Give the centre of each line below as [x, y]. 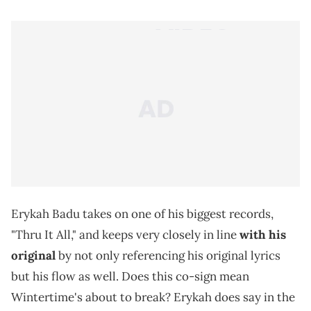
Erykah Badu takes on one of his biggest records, [142, 213]
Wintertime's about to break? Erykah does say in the [153, 297]
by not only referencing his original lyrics [168, 255]
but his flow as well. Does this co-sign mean [130, 276]
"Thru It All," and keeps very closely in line [125, 234]
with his [263, 234]
